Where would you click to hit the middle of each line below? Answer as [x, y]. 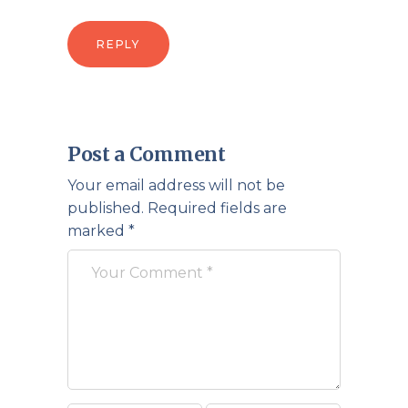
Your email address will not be [176, 185]
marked [98, 231]
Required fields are [217, 208]
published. [106, 208]
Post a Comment [147, 154]
